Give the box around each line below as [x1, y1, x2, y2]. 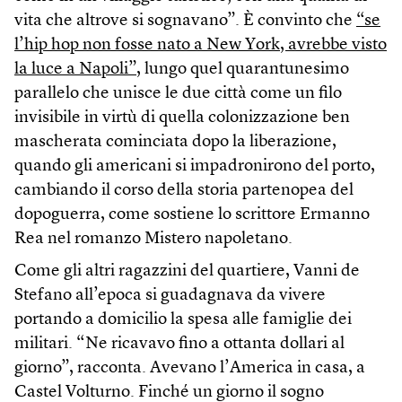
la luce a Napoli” [14, 61, 136, 79]
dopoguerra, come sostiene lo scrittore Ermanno [14, 206, 370, 224]
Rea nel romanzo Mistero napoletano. [14, 231, 293, 249]
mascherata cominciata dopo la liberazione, [14, 134, 336, 152]
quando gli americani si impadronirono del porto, [14, 158, 375, 176]
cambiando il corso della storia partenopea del [14, 182, 354, 200]
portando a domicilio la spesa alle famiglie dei [14, 311, 352, 329]
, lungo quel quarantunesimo [136, 61, 349, 79]
